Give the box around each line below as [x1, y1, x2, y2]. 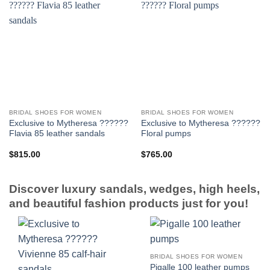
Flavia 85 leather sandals [8, 128, 105, 138]
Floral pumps [140, 128, 191, 138]
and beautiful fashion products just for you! [9, 196, 248, 210]
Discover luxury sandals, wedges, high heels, [9, 182, 260, 195]
